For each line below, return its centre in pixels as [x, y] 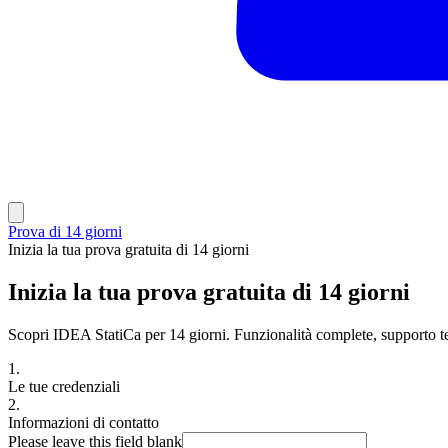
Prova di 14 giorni [65, 231]
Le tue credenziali [64, 386]
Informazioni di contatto [83, 422]
